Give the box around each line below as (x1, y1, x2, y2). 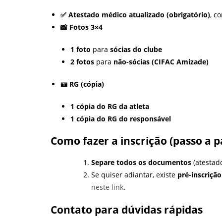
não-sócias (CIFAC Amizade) (113, 57, 209, 67)
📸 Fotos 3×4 (60, 22, 103, 32)
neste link (91, 182, 123, 192)
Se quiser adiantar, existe (91, 169, 177, 179)
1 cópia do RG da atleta (70, 102, 149, 111)
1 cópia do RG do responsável (70, 114, 171, 124)
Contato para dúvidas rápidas (51, 202, 203, 217)
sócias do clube (110, 45, 162, 55)
